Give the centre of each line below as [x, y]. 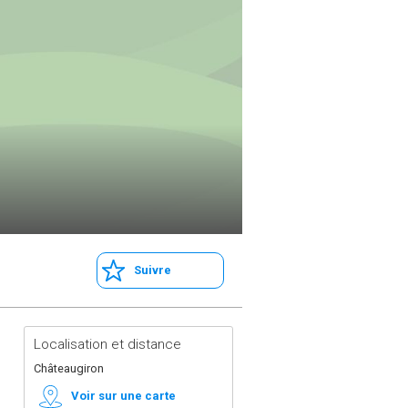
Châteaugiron [69, 368]
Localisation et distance [107, 344]
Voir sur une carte [123, 396]
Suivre [153, 270]
